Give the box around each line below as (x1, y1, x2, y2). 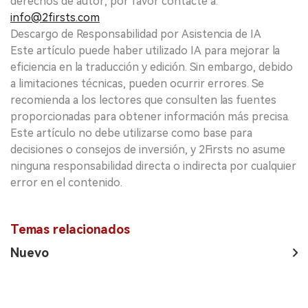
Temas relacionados (10, 222, 130, 237)
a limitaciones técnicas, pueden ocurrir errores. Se (10, 77, 264, 91)
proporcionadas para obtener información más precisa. (10, 110, 289, 124)
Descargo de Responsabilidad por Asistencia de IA (10, 27, 261, 41)
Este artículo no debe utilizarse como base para (10, 126, 252, 140)
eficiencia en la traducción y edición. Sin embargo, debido (10, 60, 293, 74)
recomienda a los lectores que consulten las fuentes (10, 93, 276, 107)
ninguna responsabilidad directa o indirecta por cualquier (10, 159, 296, 173)
